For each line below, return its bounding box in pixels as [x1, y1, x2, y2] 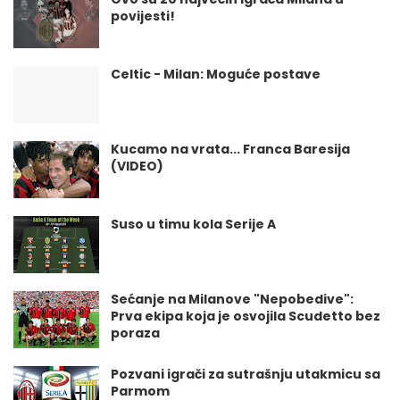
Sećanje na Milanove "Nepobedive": [111, 290, 354, 308]
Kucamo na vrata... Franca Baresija [111, 140, 350, 158]
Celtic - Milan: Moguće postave [111, 65, 321, 83]
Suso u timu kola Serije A [111, 215, 276, 233]
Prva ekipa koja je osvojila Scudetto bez [111, 307, 380, 325]
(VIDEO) [111, 157, 163, 175]
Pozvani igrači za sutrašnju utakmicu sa [111, 365, 380, 383]
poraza [111, 324, 160, 342]
